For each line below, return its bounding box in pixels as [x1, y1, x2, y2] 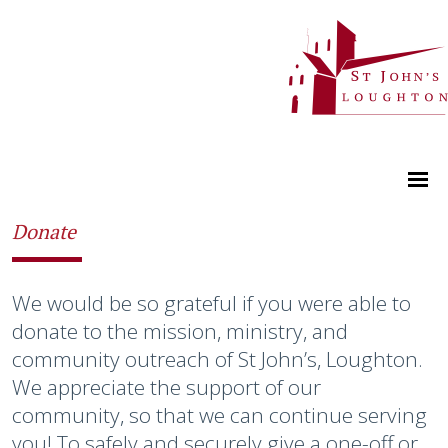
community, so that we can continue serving [12, 400, 427, 429]
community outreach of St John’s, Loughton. [12, 344, 423, 373]
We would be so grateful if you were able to [12, 288, 411, 317]
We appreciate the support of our [12, 372, 321, 401]
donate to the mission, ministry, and [12, 316, 348, 345]
